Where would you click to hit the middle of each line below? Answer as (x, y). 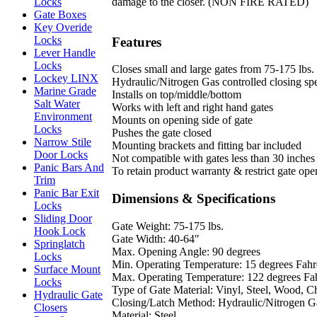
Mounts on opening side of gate (182, 120)
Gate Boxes (60, 15)
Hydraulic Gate (68, 295)
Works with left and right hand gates (192, 108)
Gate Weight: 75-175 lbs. (168, 226)
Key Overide (63, 27)
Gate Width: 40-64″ (156, 238)
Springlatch (59, 244)
